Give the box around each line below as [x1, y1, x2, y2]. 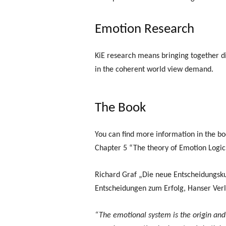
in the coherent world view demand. [95, 65, 213, 74]
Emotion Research [95, 22, 194, 36]
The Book [95, 101, 146, 115]
